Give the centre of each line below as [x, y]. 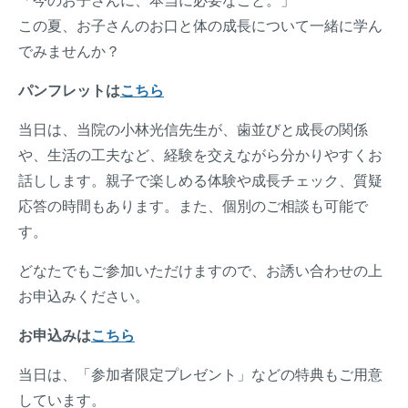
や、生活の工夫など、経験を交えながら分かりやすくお [200, 156]
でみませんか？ [69, 52]
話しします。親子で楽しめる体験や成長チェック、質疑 [200, 181]
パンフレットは [69, 91]
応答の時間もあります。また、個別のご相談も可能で [193, 207]
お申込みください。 [84, 297]
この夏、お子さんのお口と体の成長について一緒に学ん [200, 26]
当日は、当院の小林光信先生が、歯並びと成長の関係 [193, 130]
